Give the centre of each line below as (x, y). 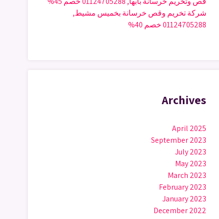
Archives (184, 100)
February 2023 (183, 187)
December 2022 (180, 210)
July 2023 (191, 152)
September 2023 (179, 140)
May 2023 (191, 164)
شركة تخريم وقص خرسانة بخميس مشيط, (140, 13)
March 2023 (187, 175)
